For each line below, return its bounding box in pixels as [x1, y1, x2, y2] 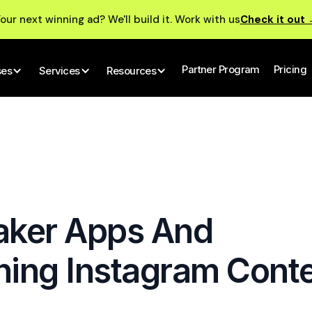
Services [38, 64, 80, 77]
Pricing [273, 63, 307, 76]
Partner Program [182, 63, 260, 76]
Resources [107, 64, 157, 77]
